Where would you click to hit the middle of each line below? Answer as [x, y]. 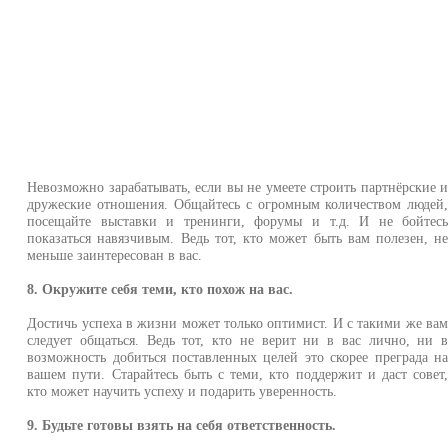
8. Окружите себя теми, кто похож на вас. [160, 289]
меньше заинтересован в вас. [115, 255]
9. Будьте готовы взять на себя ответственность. [182, 425]
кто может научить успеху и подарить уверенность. [182, 391]
